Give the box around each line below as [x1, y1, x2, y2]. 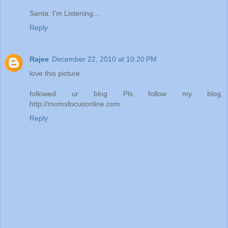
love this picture [30, 69, 80, 77]
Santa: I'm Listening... [30, 9, 99, 17]
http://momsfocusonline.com [30, 99, 120, 108]
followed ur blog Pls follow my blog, [30, 89, 223, 98]
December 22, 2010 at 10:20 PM [52, 54, 157, 63]
